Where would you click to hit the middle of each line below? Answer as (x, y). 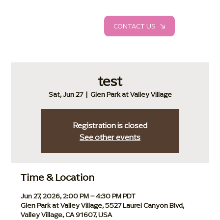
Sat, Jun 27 (66, 94)
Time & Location (58, 177)
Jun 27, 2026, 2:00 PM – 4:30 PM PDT (78, 196)
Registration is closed (110, 125)
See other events (110, 137)
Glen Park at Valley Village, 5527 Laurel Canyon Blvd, (103, 205)
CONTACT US (135, 26)
